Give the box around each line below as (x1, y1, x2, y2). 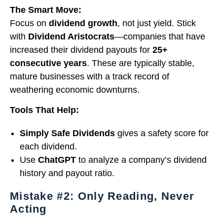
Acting (10, 203, 47, 216)
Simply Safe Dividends (20, 128, 115, 139)
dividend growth (49, 18, 117, 29)
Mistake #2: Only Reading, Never (10, 190, 195, 203)
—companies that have (114, 32, 205, 42)
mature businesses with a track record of (10, 72, 169, 82)
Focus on (10, 18, 49, 29)
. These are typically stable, (87, 58, 194, 69)
